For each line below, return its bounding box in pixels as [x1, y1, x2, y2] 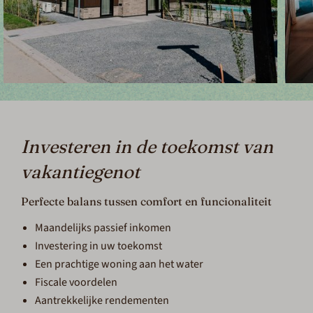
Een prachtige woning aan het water [35, 256, 204, 272]
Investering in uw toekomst [35, 238, 163, 254]
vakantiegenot [21, 161, 140, 184]
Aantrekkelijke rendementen [35, 293, 170, 309]
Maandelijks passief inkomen [35, 220, 172, 236]
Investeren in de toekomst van [21, 136, 274, 159]
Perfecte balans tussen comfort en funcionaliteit [21, 194, 272, 209]
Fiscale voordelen [35, 275, 118, 291]
